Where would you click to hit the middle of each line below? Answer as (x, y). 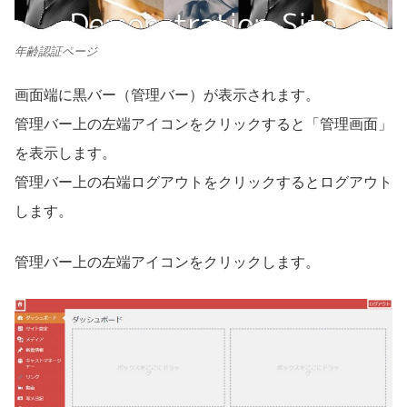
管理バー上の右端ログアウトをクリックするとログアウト (203, 183)
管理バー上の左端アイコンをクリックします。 (167, 263)
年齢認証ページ (56, 51)
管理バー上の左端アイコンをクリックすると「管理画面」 (203, 124)
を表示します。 (65, 154)
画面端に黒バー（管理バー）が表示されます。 (167, 95)
